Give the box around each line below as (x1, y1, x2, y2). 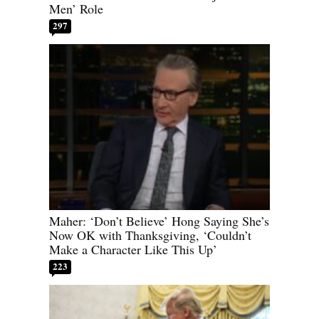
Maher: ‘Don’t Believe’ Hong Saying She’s (49, 211, 269, 229)
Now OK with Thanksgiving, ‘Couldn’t (49, 226, 251, 244)
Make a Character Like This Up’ (49, 240, 217, 258)
